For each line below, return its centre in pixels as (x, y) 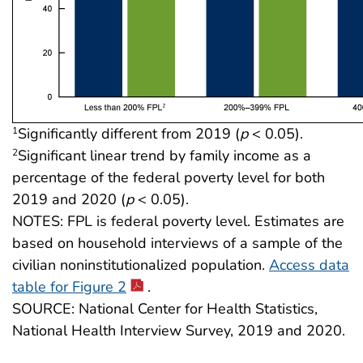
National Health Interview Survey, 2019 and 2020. (179, 330)
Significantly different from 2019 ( (129, 133)
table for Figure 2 (69, 286)
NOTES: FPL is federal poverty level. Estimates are (178, 221)
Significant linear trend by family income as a (164, 155)
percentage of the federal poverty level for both (169, 177)
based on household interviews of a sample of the (177, 243)
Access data (309, 265)
